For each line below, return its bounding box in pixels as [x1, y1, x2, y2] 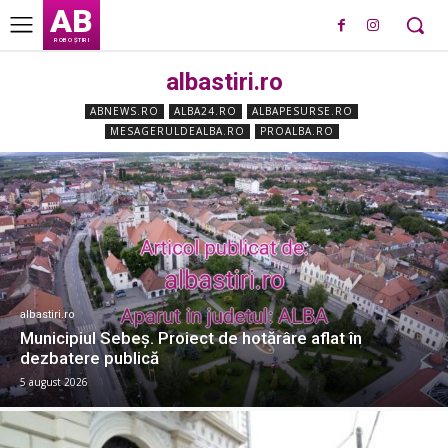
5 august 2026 [20, 375, 88, 390]
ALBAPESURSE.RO [252, 104, 353, 118]
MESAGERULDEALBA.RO [109, 124, 245, 138]
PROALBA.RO [259, 124, 334, 138]
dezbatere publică [20, 348, 159, 369]
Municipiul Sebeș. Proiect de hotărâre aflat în [20, 328, 362, 349]
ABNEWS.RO [90, 104, 159, 118]
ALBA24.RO [174, 104, 237, 118]
